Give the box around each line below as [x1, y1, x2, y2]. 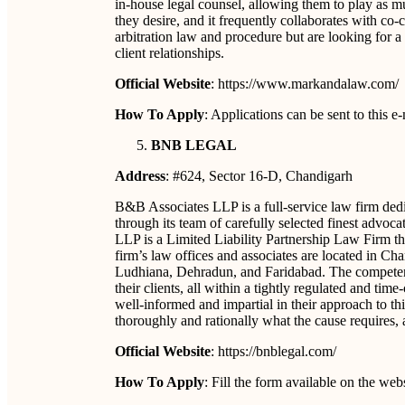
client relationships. [115, 45, 224, 61]
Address [115, 168, 165, 184]
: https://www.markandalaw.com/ [211, 76, 399, 91]
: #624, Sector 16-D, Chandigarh [165, 168, 353, 184]
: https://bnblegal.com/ [211, 344, 336, 359]
